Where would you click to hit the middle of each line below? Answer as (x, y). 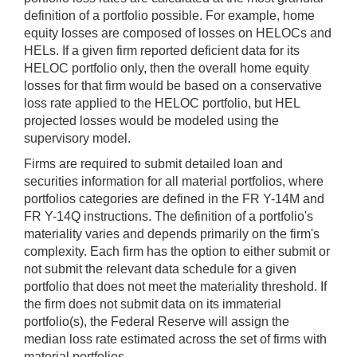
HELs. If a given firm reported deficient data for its (162, 50)
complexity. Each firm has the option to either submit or (177, 251)
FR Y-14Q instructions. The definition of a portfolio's (169, 216)
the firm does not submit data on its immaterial (153, 304)
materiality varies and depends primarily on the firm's (172, 233)
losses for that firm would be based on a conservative (173, 85)
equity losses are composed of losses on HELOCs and (178, 33)
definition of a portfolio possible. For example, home (169, 15)
